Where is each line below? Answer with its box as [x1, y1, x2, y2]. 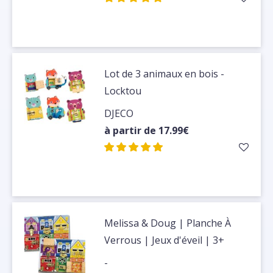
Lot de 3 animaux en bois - [104, 66, 225, 80]
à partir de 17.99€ [104, 123, 190, 137]
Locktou [104, 83, 142, 97]
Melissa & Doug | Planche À [104, 216, 232, 230]
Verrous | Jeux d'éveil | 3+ [104, 233, 225, 247]
